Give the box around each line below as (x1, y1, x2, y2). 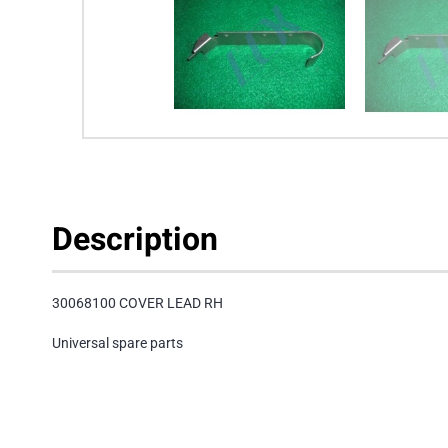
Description (52, 216, 218, 264)
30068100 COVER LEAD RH (52, 295, 223, 312)
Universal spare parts (52, 335, 183, 352)
